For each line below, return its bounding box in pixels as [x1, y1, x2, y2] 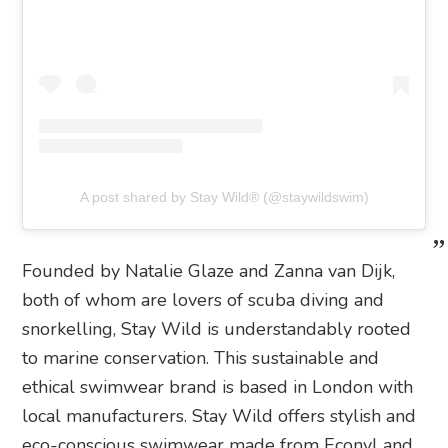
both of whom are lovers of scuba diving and [22, 288, 385, 312]
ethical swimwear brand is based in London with [22, 375, 414, 399]
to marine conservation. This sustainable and [22, 346, 380, 370]
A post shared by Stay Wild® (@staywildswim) [79, 189, 369, 205]
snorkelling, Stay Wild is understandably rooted [22, 317, 412, 341]
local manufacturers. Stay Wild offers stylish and [22, 404, 417, 428]
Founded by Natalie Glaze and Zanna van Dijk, [22, 259, 396, 283]
